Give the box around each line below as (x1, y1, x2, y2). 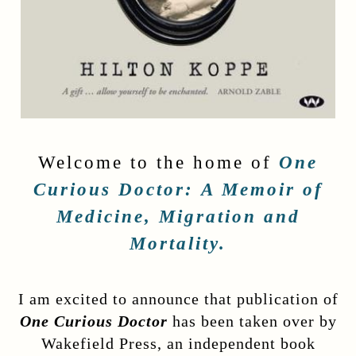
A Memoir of (200, 179, 323, 200)
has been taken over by (172, 311, 337, 330)
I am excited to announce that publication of (17, 289, 339, 308)
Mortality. (130, 233, 226, 254)
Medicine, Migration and (56, 206, 300, 227)
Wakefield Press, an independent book (41, 334, 315, 352)
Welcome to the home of (38, 152, 279, 173)
